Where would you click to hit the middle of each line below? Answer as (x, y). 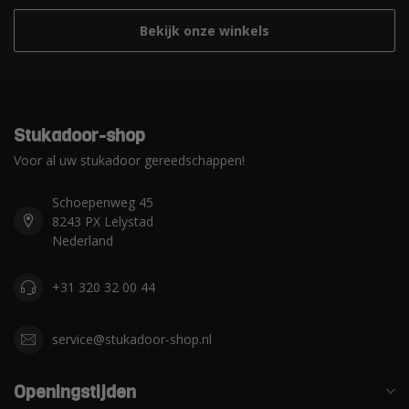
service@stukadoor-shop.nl (132, 340)
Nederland (83, 240)
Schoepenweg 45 (103, 202)
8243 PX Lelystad (103, 221)
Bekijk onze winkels (204, 30)
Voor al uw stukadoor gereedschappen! (129, 160)
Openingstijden (75, 391)
